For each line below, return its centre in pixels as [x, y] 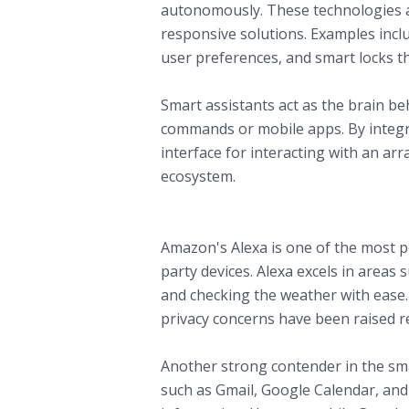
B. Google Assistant [224, 341]
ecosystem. [198, 176]
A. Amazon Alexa [216, 223]
